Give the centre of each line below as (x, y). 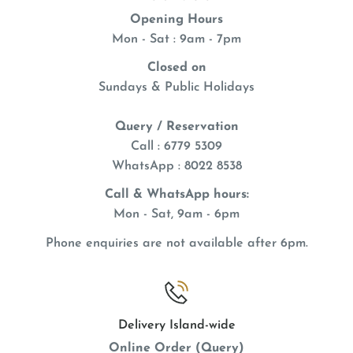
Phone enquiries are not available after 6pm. (176, 243)
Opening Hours (176, 20)
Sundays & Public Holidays (176, 88)
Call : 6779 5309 (176, 147)
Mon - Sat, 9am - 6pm (176, 215)
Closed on (176, 68)
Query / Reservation (176, 127)
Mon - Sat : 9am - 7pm (176, 40)
